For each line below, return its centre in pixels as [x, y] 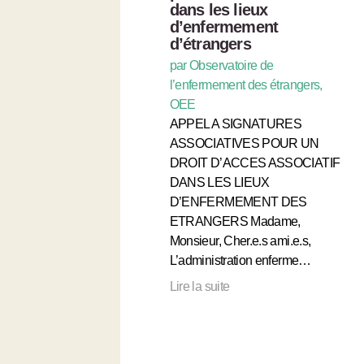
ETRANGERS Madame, [235, 221]
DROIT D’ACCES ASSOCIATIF [255, 162]
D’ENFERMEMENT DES [238, 201]
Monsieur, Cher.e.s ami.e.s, [240, 240]
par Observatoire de [221, 65]
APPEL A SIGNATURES [236, 123]
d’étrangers [210, 43]
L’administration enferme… [240, 260]
